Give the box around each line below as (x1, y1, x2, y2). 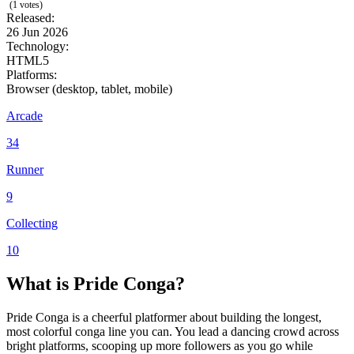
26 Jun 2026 (6, 24, 68, 39)
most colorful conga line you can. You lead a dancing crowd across (6, 324, 339, 338)
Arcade (6, 108, 43, 122)
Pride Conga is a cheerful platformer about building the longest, (6, 310, 322, 324)
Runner (6, 162, 43, 176)
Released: (6, 10, 55, 24)
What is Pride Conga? (6, 273, 185, 294)
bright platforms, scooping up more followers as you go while (6, 338, 313, 352)
